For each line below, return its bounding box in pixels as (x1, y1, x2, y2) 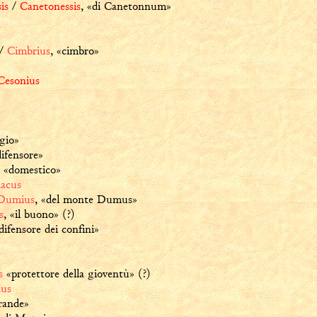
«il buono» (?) (10, 207, 74, 221)
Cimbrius (7, 43, 50, 58)
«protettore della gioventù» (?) (3, 266, 150, 281)
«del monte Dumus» (41, 192, 137, 207)
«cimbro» (57, 43, 99, 58)
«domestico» (4, 162, 61, 177)
